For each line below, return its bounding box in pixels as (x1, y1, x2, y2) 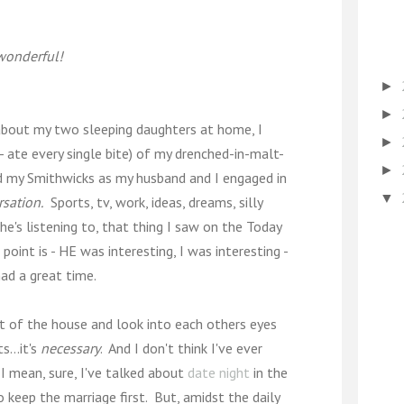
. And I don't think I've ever (100, 339, 262, 357)
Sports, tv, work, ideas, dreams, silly (43, 193, 262, 211)
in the (253, 363, 288, 381)
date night (188, 363, 253, 381)
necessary (41, 339, 100, 357)
